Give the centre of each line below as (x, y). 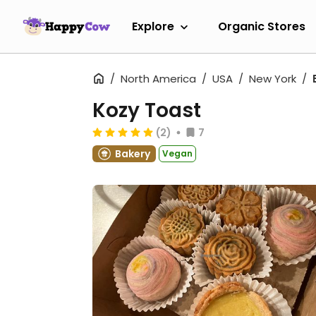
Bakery (133, 154)
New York (273, 79)
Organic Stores (262, 26)
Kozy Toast (147, 110)
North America (158, 79)
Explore (153, 26)
